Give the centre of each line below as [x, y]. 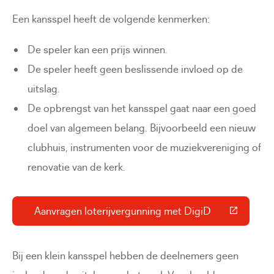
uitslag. [44, 88]
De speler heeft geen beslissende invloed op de [135, 69]
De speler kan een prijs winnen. [98, 49]
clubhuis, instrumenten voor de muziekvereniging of [145, 147]
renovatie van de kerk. [77, 167]
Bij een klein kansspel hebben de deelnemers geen [125, 256]
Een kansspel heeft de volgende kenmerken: [111, 19]
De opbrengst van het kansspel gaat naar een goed [142, 108]
